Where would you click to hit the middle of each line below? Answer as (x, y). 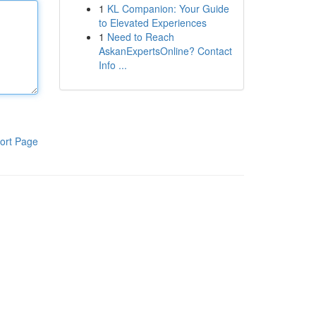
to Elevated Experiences (152, 23)
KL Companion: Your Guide (168, 8)
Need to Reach (140, 37)
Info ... (113, 65)
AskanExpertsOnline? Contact (165, 51)
